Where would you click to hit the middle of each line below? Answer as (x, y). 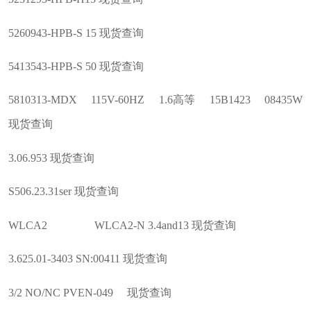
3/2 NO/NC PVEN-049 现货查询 (90, 292)
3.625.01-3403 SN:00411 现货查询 (87, 259)
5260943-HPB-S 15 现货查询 (76, 33)
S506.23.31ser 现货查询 (63, 192)
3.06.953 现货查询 (51, 158)
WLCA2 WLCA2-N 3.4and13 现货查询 (122, 225)
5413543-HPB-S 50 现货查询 (76, 67)
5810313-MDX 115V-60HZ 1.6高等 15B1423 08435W (155, 100)
